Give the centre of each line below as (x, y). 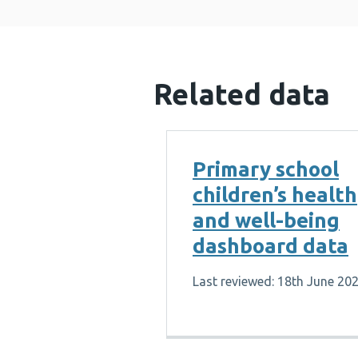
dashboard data (270, 246)
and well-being (266, 220)
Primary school (266, 169)
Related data (242, 94)
